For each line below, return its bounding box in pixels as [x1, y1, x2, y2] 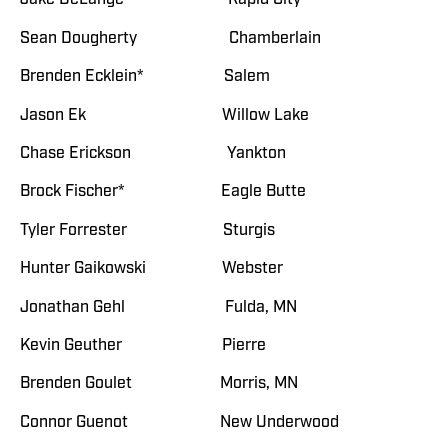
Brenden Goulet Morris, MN [20, 373, 298, 394]
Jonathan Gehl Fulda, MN [20, 296, 297, 317]
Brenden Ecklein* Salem [20, 66, 270, 87]
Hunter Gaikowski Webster [20, 258, 283, 279]
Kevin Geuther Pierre [20, 334, 266, 355]
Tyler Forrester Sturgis [20, 219, 275, 240]
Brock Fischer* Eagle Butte [20, 181, 306, 202]
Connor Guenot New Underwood [20, 411, 339, 432]
